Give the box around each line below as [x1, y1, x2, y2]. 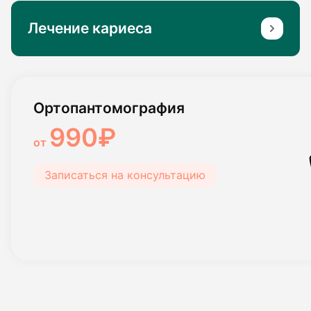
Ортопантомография [33, 99, 185, 117]
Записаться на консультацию [44, 168, 205, 182]
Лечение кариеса [28, 19, 152, 37]
